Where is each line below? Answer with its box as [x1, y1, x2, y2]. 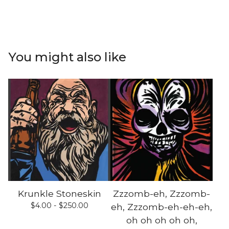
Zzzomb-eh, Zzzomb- [113, 188, 210, 199]
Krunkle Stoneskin [17, 188, 101, 199]
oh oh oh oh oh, [126, 215, 197, 226]
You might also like [8, 50, 126, 65]
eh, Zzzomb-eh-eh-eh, [111, 201, 212, 213]
